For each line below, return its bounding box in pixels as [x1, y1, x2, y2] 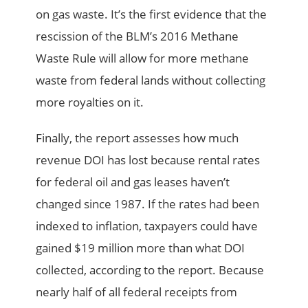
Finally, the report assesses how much [36, 130, 239, 146]
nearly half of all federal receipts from [36, 284, 238, 300]
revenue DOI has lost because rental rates [36, 152, 261, 168]
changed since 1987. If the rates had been [36, 196, 260, 212]
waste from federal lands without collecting [36, 72, 266, 89]
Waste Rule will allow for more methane [36, 50, 250, 67]
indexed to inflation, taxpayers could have [36, 218, 258, 234]
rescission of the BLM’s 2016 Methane [36, 28, 239, 45]
